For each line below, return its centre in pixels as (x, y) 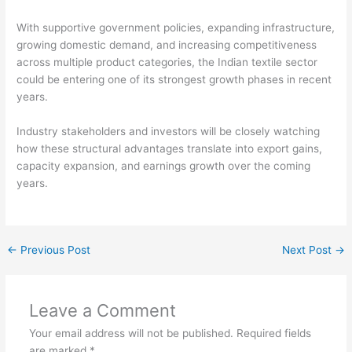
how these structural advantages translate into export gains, (170, 149)
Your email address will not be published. (131, 334)
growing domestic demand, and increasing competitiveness (167, 45)
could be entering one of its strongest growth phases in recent (174, 80)
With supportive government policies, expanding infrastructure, (176, 28)
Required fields (273, 334)
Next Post (308, 250)
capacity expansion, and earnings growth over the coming (164, 166)
